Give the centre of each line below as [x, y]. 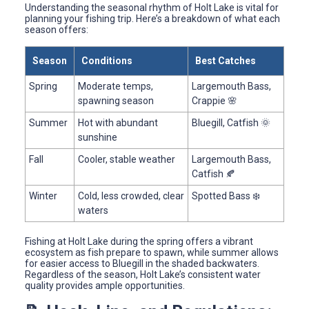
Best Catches [226, 60]
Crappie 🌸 [215, 100]
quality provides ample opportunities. [105, 285]
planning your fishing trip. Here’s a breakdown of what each [152, 18]
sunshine [98, 137]
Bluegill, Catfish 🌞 [231, 122]
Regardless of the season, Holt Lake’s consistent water [143, 274]
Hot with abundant [118, 122]
